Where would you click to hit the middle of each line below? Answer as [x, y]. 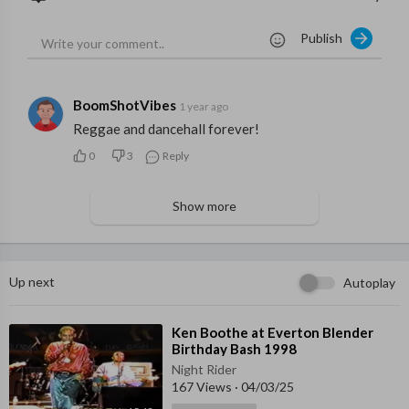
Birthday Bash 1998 [234, 349]
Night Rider [204, 370]
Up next [32, 282]
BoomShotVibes [126, 105]
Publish [325, 38]
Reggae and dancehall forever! [166, 129]
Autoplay [369, 283]
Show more [204, 206]
